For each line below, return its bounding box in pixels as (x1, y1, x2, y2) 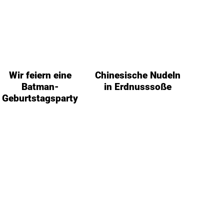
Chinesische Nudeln (95, 69, 181, 81)
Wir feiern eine (8, 69, 71, 81)
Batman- (21, 80, 59, 92)
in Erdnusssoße (104, 80, 172, 92)
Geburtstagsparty (2, 92, 78, 104)
